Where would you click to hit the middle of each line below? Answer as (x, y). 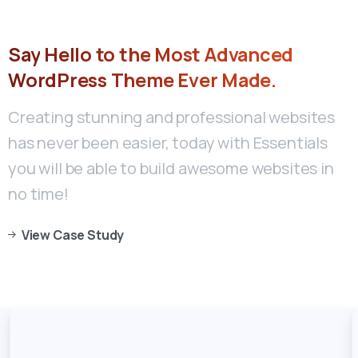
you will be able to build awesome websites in (171, 168)
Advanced (249, 55)
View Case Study (73, 235)
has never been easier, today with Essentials (168, 142)
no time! (38, 193)
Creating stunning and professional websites (172, 117)
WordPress (58, 80)
